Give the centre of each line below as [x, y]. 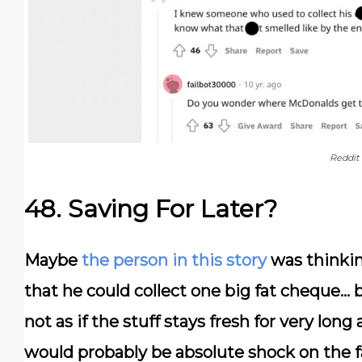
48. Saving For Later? [151, 208]
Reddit [344, 157]
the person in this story [174, 260]
